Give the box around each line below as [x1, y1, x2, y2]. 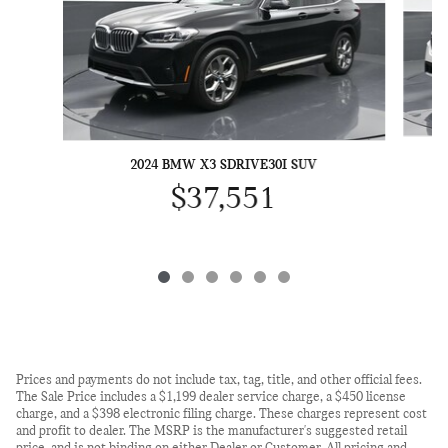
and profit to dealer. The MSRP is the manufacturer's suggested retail [16, 423, 407, 439]
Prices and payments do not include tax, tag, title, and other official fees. [16, 372, 422, 388]
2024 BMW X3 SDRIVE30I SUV [130, 157, 318, 173]
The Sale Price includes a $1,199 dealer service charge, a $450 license [16, 389, 406, 405]
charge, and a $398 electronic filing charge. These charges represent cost [16, 406, 427, 422]
